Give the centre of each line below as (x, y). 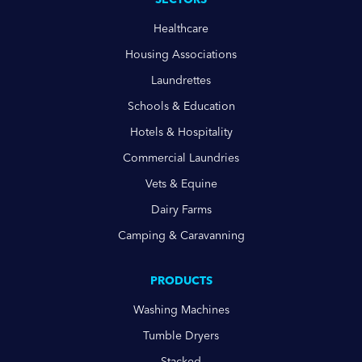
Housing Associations (181, 55)
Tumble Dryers (181, 336)
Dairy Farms (181, 210)
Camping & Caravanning (181, 236)
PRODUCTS (181, 281)
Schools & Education (181, 106)
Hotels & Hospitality (181, 132)
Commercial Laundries (181, 158)
